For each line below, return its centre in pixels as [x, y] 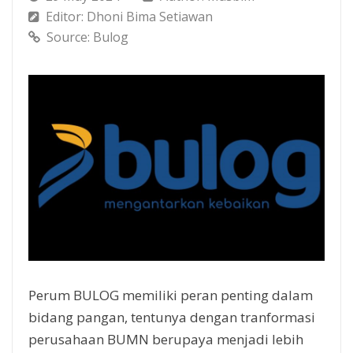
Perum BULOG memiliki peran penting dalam [171, 295]
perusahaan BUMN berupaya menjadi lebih [166, 339]
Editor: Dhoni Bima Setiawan [129, 16]
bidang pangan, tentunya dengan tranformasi [172, 317]
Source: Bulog [87, 37]
